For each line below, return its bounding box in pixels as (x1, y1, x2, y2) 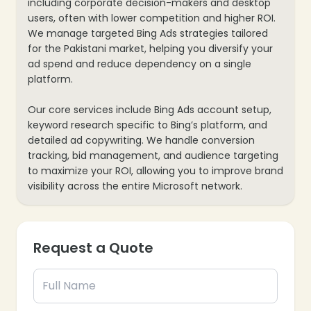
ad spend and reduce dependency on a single (28, 56, 251, 71)
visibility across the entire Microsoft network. (28, 178, 242, 193)
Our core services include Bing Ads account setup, (28, 102, 271, 117)
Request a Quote (33, 237, 153, 258)
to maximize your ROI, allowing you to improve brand (28, 163, 283, 178)
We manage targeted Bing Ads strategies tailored (28, 26, 268, 40)
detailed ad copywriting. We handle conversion (28, 133, 255, 147)
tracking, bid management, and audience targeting (28, 148, 278, 162)
